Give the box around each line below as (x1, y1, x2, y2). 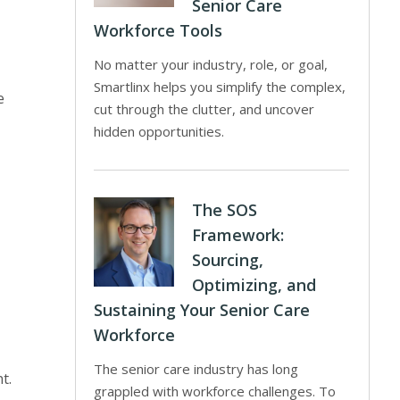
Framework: (192, 224, 285, 246)
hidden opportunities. (94, 122, 225, 140)
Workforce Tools (94, 20, 223, 41)
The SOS (192, 199, 258, 221)
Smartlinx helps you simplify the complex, (94, 78, 346, 96)
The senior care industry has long (94, 360, 299, 378)
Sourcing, (192, 249, 264, 271)
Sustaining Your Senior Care (94, 299, 311, 321)
